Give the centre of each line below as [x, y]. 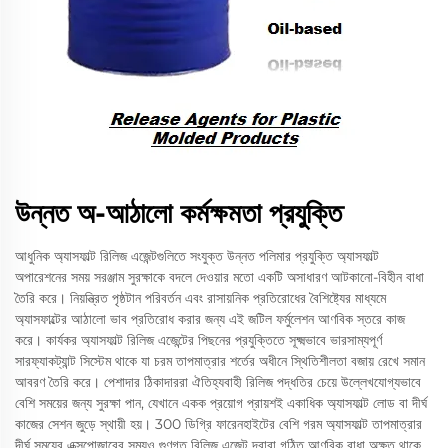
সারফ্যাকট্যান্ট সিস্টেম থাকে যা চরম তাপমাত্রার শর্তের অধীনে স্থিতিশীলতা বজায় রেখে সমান [220, 361]
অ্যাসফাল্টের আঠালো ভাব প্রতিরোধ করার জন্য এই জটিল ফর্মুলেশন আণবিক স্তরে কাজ [210, 319]
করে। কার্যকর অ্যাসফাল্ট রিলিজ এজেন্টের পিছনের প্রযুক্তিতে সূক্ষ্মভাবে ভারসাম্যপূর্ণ [198, 340]
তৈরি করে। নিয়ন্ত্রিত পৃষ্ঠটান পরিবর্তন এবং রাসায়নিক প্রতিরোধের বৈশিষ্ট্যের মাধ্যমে [200, 298]
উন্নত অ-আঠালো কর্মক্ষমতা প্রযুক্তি [178, 213]
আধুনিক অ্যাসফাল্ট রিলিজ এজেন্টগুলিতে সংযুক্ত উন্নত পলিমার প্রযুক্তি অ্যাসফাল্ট [197, 256]
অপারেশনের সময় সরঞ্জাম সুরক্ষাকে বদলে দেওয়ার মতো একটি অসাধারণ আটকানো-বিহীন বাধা [219, 277]
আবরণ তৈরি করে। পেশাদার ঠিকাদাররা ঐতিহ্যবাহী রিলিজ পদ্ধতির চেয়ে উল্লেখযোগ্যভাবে [218, 382]
